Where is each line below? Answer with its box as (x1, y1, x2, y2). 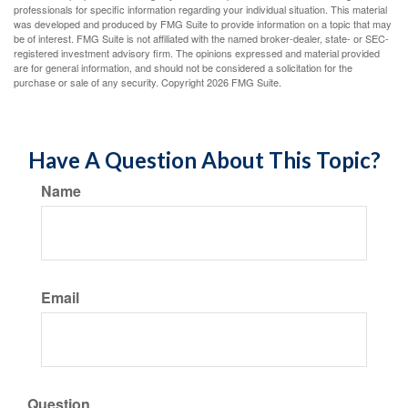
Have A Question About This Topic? (27, 147, 381, 173)
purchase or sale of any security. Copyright (14, 75, 207, 89)
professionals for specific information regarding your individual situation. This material (14, 2, 387, 16)
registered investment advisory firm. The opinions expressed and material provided (14, 46, 380, 60)
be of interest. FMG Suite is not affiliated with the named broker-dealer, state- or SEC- (14, 31, 389, 46)
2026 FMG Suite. (207, 75, 281, 89)
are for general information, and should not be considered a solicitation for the (14, 60, 352, 75)
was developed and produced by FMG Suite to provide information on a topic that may (14, 16, 392, 31)
